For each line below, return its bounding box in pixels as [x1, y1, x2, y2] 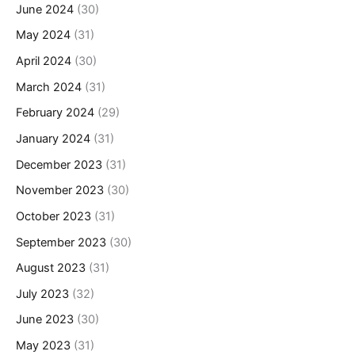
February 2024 [16, 105, 94, 120]
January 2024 [16, 131, 90, 146]
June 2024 [16, 2, 74, 17]
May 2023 [16, 338, 71, 353]
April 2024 [16, 54, 71, 69]
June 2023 [16, 312, 74, 327]
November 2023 [16, 183, 104, 198]
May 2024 [16, 28, 71, 43]
